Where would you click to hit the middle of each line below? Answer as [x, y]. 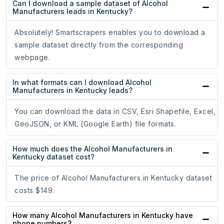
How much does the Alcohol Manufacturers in [92, 149]
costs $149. [34, 190]
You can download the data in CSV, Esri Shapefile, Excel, [115, 111]
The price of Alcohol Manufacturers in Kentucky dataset [113, 178]
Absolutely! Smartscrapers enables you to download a [110, 32]
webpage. [32, 57]
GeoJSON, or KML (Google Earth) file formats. [95, 124]
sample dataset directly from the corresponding [99, 45]
